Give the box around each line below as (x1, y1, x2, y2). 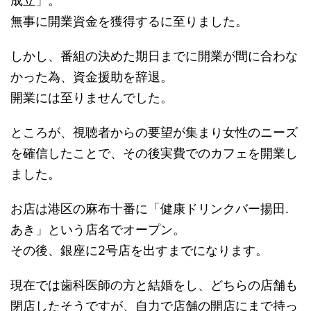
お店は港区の (10, 201, 85, 216)
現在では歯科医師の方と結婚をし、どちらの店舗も (10, 277, 298, 292)
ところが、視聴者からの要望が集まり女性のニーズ (10, 124, 298, 140)
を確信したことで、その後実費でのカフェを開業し (10, 145, 298, 160)
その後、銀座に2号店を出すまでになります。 (10, 242, 268, 258)
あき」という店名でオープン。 (10, 221, 185, 237)
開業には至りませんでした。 (10, 90, 173, 105)
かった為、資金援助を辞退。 (10, 69, 173, 84)
